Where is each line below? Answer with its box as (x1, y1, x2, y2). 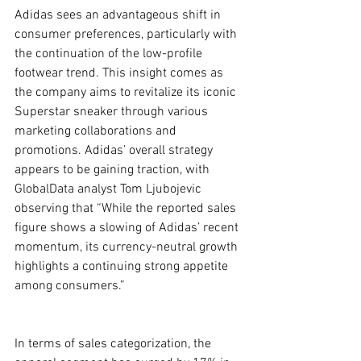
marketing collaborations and (15, 123, 180, 139)
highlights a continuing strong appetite (15, 259, 231, 275)
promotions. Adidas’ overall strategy (15, 143, 216, 159)
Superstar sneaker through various (15, 104, 211, 120)
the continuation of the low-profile (15, 46, 205, 62)
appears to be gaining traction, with (15, 162, 213, 178)
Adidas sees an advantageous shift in (15, 7, 224, 23)
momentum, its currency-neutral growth (15, 239, 241, 255)
